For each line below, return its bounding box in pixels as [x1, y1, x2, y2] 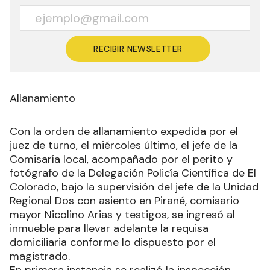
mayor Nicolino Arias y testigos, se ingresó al [10, 207, 235, 222]
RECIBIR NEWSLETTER [93, 43, 183, 55]
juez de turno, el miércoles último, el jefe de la [10, 138, 237, 153]
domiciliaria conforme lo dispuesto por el [10, 235, 216, 250]
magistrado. [10, 249, 70, 264]
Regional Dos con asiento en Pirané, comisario [10, 193, 239, 209]
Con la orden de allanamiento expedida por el [10, 124, 238, 139]
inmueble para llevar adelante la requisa [10, 221, 209, 236]
